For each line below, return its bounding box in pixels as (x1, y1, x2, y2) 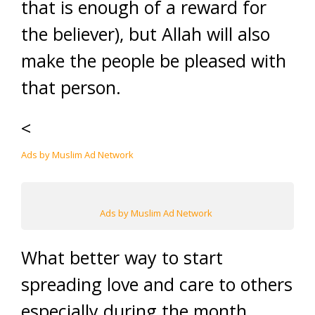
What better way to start (21, 245, 223, 269)
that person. (21, 75, 121, 99)
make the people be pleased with (21, 48, 286, 72)
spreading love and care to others (21, 271, 292, 296)
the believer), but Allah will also (21, 21, 270, 46)
